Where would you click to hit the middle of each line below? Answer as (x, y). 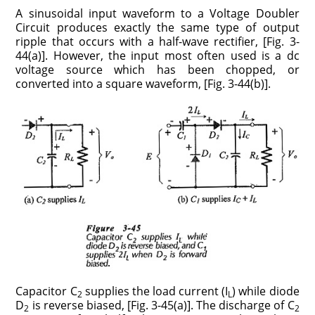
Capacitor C (46, 291)
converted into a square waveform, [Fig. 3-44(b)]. (143, 83)
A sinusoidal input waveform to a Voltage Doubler (157, 13)
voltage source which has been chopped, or (157, 69)
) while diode (266, 291)
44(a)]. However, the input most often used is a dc (157, 55)
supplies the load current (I (155, 291)
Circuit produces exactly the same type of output (157, 27)
